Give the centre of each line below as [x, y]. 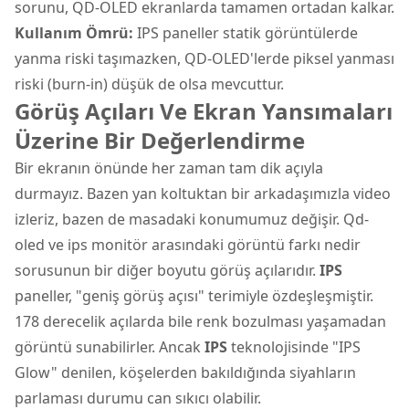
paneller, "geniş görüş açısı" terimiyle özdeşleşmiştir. [194, 295]
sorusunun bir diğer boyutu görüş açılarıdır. [167, 270]
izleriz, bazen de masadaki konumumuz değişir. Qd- [192, 219]
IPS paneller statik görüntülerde [246, 32]
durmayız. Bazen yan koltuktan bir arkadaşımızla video [203, 193]
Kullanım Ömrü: [74, 32]
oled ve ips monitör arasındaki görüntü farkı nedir [188, 244]
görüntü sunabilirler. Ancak [110, 346]
